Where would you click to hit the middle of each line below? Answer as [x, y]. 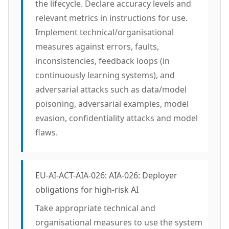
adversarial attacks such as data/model [111, 89]
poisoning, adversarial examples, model [112, 104]
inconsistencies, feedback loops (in [102, 61]
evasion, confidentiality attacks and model [117, 118]
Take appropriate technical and [95, 208]
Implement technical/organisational [105, 32]
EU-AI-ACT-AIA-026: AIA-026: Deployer [106, 175]
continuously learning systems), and [105, 75]
